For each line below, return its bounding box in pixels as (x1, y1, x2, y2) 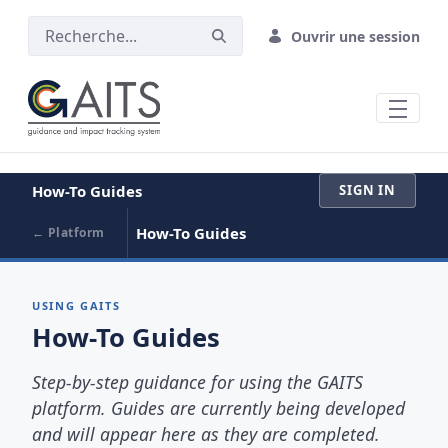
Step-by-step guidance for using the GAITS (32, 370, 363, 395)
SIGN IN (339, 181, 396, 200)
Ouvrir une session (291, 26, 420, 46)
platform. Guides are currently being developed (32, 396, 405, 421)
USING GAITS (32, 297, 121, 313)
